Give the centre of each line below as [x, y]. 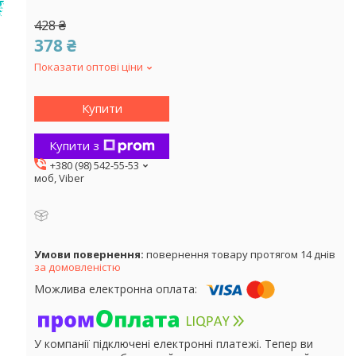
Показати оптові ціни [89, 66]
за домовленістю [77, 267]
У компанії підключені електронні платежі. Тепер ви [174, 343]
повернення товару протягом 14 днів [241, 254]
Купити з [74, 146]
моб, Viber [59, 178]
